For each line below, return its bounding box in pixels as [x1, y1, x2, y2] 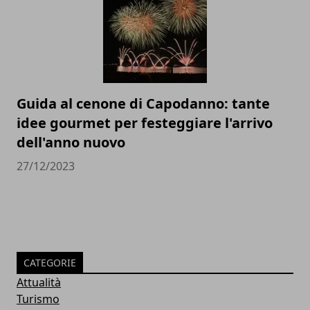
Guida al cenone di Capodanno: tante [17, 94, 270, 113]
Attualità [17, 275, 61, 291]
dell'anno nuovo [17, 133, 125, 152]
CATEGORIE [24, 256, 76, 270]
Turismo [17, 291, 60, 307]
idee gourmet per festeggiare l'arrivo [17, 113, 273, 133]
